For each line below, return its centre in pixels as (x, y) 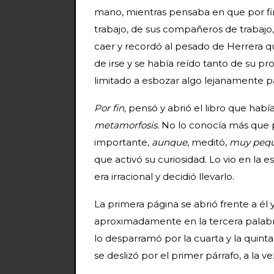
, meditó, (208, 142)
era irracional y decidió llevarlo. (164, 176)
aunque (169, 142)
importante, (123, 142)
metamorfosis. (128, 125)
